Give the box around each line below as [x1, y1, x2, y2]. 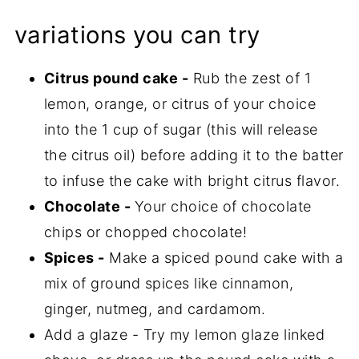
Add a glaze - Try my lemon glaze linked [43, 326, 325, 344]
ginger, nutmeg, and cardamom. [43, 301, 266, 318]
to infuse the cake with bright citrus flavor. [43, 172, 341, 190]
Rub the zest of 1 [188, 70, 312, 87]
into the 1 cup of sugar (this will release [43, 121, 318, 139]
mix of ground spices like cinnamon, [43, 275, 294, 292]
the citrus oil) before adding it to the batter [43, 147, 344, 164]
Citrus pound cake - [43, 70, 189, 87]
